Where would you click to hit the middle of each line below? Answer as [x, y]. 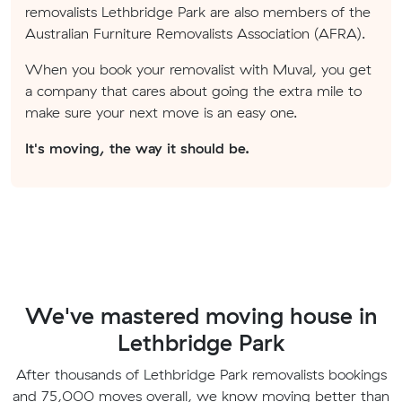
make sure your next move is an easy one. [161, 112]
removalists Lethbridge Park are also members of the [198, 11]
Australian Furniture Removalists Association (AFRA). [195, 33]
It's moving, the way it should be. [137, 148]
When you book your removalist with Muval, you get [198, 69]
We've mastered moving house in [201, 315]
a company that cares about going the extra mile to [193, 90]
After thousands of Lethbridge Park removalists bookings [201, 374]
